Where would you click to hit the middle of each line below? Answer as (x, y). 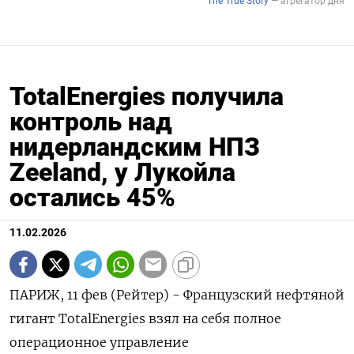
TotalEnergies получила (147, 97)
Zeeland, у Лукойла (122, 173)
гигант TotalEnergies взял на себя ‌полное (145, 319)
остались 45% (92, 198)
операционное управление (99, 343)
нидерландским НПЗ (135, 147)
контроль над (91, 122)
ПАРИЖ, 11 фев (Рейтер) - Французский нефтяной (177, 295)
